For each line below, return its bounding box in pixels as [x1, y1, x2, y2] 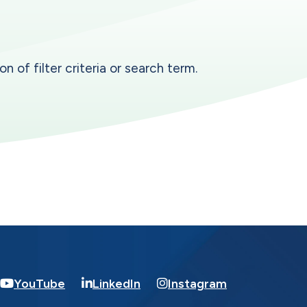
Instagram [168, 275, 227, 291]
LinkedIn [93, 275, 140, 291]
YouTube [14, 275, 65, 291]
